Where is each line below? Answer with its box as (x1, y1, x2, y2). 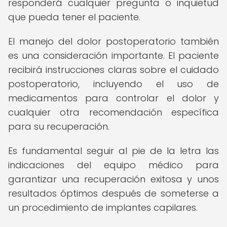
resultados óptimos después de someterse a (8, 187, 219, 200)
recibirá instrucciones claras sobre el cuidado (8, 63, 219, 76)
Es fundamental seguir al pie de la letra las (8, 144, 219, 157)
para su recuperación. (8, 120, 109, 133)
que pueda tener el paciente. (8, 11, 140, 23)
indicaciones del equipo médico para (8, 159, 219, 171)
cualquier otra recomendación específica (8, 106, 219, 119)
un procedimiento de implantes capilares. (8, 201, 198, 214)
